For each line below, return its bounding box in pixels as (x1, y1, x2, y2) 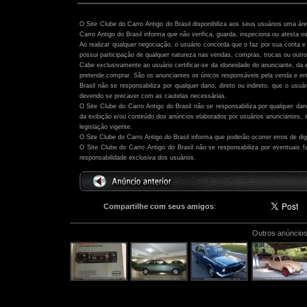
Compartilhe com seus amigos (103, 202, 214, 210)
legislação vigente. (79, 123, 132, 130)
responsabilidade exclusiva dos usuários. (79, 154, 196, 161)
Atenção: (268, 11, 301, 19)
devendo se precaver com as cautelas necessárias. (79, 93, 227, 99)
